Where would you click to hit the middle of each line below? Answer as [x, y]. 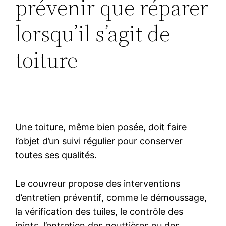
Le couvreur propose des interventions [98, 183]
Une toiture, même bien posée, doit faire [101, 127]
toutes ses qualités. [56, 155]
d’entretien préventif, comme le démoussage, [111, 197]
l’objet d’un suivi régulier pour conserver [99, 141]
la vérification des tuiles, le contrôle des [99, 211]
